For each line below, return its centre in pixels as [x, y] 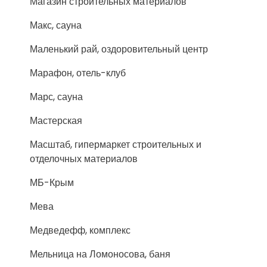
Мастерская [56, 121]
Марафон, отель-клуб [78, 73]
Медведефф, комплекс [80, 230]
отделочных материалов [84, 159]
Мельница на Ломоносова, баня [100, 254]
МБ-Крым [52, 183]
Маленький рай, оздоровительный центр [119, 49]
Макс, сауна [56, 25]
